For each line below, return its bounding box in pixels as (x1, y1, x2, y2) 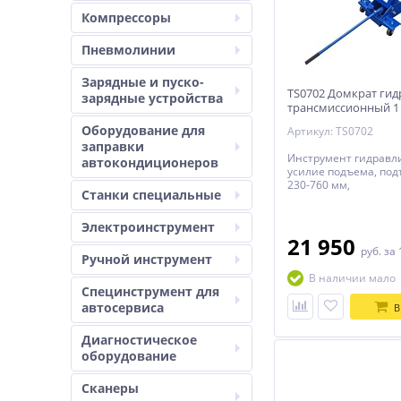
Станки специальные (81, 186, 221, 203)
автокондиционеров (81, 154, 218, 171)
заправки (81, 138, 144, 155)
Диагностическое (81, 331, 197, 348)
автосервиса (81, 299, 164, 316)
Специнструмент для (81, 283, 219, 300)
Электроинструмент (81, 218, 215, 235)
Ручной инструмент (81, 251, 212, 268)
